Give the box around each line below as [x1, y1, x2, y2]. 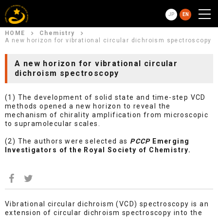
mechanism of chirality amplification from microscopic [5, 111, 209, 119]
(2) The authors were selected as [5, 137, 130, 145]
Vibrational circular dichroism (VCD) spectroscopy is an [5, 200, 209, 208]
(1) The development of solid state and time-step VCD [5, 93, 206, 101]
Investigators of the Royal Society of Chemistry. [5, 146, 191, 154]
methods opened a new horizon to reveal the [5, 102, 171, 110]
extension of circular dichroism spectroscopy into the [5, 209, 203, 217]
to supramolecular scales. [5, 120, 100, 127]
